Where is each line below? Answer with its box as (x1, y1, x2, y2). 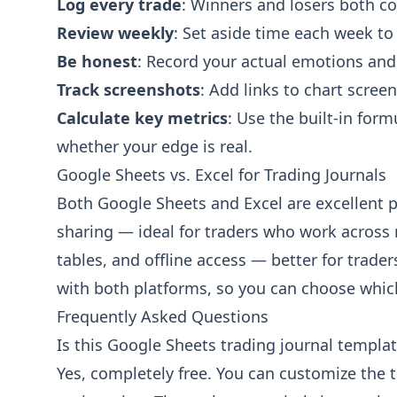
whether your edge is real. (57, 136, 253, 157)
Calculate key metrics (57, 107, 228, 128)
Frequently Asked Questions (57, 306, 269, 327)
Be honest (57, 51, 137, 72)
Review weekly (57, 22, 174, 43)
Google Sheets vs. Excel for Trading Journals (57, 164, 386, 185)
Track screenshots (57, 79, 200, 100)
